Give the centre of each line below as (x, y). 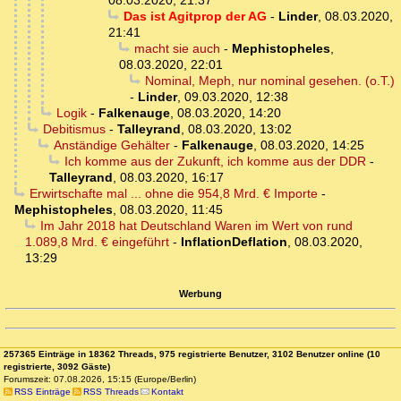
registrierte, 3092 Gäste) (57, 367)
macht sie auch (177, 49)
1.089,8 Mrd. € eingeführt (97, 242)
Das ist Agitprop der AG (195, 17)
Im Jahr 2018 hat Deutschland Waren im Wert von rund (196, 226)
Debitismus (74, 129)
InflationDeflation (234, 242)
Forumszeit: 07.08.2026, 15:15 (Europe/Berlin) (100, 380)
